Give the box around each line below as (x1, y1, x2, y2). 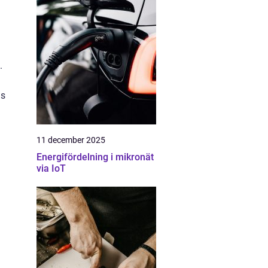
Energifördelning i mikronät (36, 151, 154, 163)
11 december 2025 (36, 135, 105, 145)
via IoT (36, 163, 66, 174)
